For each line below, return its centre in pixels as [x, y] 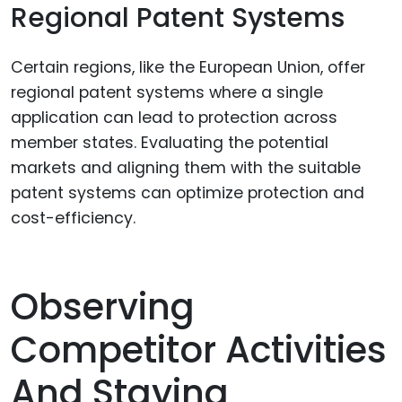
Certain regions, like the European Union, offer [188, 67]
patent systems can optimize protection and [188, 192]
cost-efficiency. [73, 218]
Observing [103, 306]
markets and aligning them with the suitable [186, 167]
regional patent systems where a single [167, 92]
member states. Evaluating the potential [170, 142]
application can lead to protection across [174, 117]
